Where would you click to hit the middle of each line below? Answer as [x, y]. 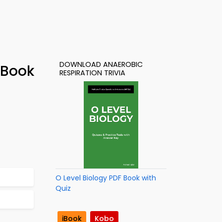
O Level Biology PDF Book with [106, 178]
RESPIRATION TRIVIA [92, 73]
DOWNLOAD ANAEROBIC [101, 64]
